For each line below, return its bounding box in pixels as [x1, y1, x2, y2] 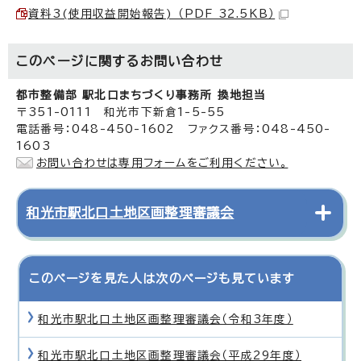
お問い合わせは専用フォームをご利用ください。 [36, 156, 288, 168]
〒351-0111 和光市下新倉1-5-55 [16, 106, 226, 118]
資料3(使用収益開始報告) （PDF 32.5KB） [28, 7, 276, 19]
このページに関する [16, 54, 140, 68]
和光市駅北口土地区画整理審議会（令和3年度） [38, 313, 293, 325]
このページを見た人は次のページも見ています [29, 272, 295, 284]
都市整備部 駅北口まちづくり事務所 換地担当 [16, 89, 267, 101]
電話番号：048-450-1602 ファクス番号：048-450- [16, 122, 331, 135]
